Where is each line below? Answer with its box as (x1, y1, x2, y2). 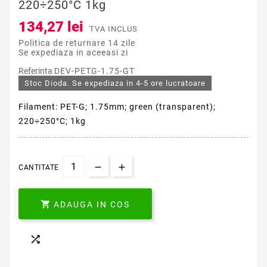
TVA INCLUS (89, 24, 138, 34)
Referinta (18, 66, 54, 76)
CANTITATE (18, 163, 59, 172)
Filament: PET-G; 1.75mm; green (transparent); (18, 102, 216, 112)
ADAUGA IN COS (54, 200, 130, 210)
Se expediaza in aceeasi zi (18, 48, 128, 58)
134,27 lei (18, 18, 83, 36)
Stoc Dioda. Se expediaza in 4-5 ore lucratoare (24, 79, 206, 88)
